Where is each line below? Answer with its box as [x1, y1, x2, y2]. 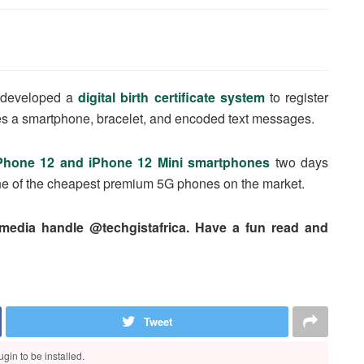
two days [270, 152, 329, 171]
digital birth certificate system [78, 87, 265, 106]
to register [269, 87, 329, 106]
